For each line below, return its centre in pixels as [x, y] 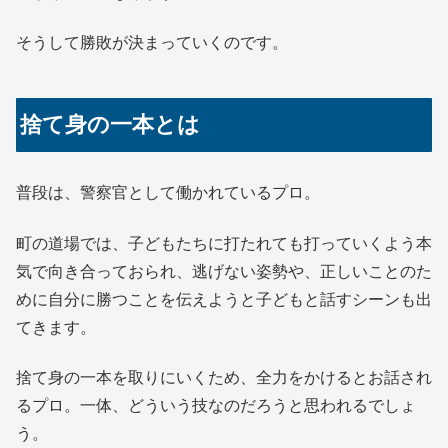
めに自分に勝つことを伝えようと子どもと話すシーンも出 [224, 299]
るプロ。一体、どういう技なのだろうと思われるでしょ [216, 406]
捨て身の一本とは [110, 125]
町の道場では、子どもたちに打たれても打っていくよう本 [224, 243]
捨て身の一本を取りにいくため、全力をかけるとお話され [224, 378]
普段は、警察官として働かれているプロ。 [168, 193]
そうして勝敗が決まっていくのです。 [152, 43]
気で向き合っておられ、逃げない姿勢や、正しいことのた [224, 271]
